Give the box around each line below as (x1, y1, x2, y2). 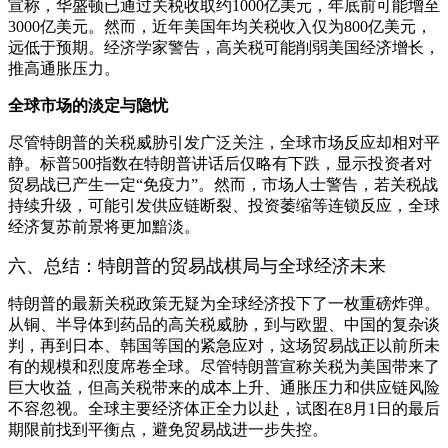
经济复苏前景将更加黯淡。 (8, 218, 200, 236)
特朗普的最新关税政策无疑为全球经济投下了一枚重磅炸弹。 (8, 295, 440, 313)
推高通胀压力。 (8, 60, 120, 78)
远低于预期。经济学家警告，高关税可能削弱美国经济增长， (8, 39, 440, 57)
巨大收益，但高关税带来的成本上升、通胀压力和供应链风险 (8, 379, 440, 397)
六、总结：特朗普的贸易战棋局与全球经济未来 (8, 256, 386, 277)
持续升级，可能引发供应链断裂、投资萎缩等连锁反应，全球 (8, 197, 440, 215)
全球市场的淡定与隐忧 (8, 97, 168, 115)
